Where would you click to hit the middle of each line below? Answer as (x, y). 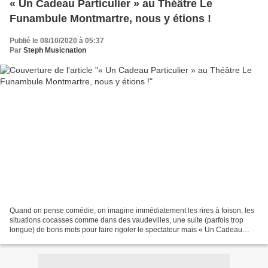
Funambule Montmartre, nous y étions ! (110, 19)
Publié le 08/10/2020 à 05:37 (57, 41)
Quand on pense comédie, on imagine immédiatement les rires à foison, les (132, 210)
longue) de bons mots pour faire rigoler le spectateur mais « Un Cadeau (126, 229)
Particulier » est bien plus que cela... (68, 239)
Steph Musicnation (55, 51)
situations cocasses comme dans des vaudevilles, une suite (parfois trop (127, 220)
